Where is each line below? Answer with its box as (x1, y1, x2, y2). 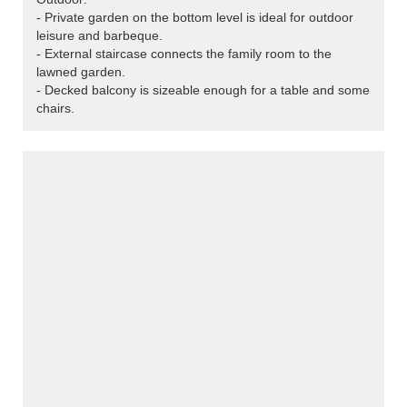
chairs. (36, 101, 74, 116)
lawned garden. (36, 65, 125, 80)
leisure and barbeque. (36, 28, 163, 44)
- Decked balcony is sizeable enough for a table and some (36, 83, 370, 98)
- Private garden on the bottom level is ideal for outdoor (36, 10, 353, 25)
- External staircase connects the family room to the (36, 46, 332, 62)
